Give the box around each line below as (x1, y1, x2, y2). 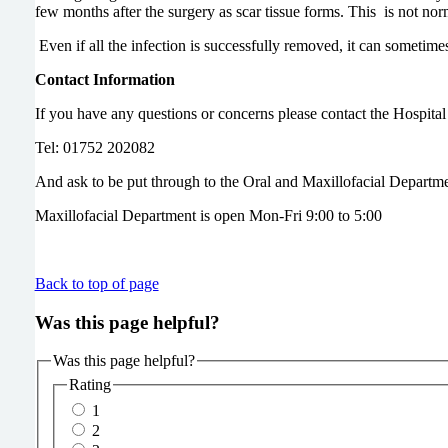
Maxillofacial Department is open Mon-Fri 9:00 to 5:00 (34, 206, 382, 224)
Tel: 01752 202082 (34, 138, 155, 156)
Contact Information (34, 70, 175, 88)
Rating (68, 375, 111, 393)
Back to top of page (34, 274, 159, 292)
